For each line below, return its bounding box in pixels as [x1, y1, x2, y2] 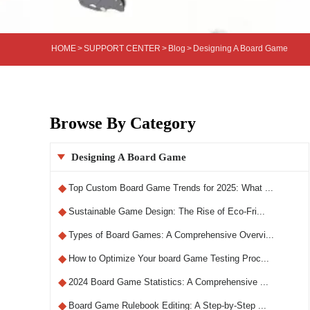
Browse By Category [50, 113, 196, 132]
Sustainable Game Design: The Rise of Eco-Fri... [68, 206, 265, 217]
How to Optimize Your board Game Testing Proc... [68, 253, 269, 264]
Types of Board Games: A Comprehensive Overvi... [68, 229, 274, 240]
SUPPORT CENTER [84, 43, 161, 53]
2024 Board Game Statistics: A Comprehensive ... [68, 276, 268, 287]
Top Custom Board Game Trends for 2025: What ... [68, 182, 273, 193]
